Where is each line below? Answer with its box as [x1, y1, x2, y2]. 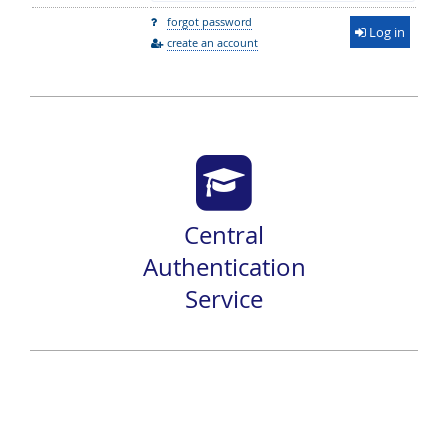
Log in [366, 23, 405, 41]
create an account [167, 35, 258, 50]
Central [184, 219, 264, 251]
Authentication [142, 251, 306, 283]
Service [185, 283, 263, 315]
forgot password [167, 14, 252, 29]
